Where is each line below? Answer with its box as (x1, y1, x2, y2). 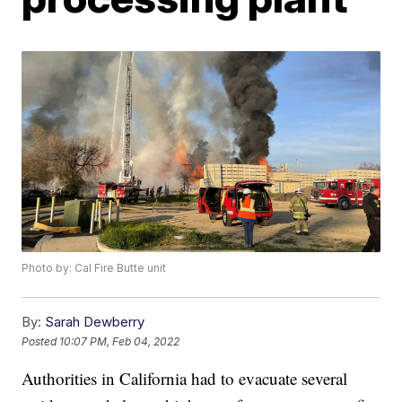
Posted (22, 334, 60, 348)
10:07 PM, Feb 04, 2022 (59, 334, 180, 348)
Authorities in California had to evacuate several (22, 367, 348, 390)
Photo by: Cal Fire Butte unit (22, 261, 167, 275)
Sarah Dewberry (45, 313, 145, 331)
